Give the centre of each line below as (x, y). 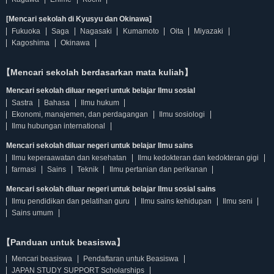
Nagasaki (96, 31)
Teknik (87, 169)
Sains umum (33, 213)
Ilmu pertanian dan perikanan (158, 169)
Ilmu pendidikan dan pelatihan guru (71, 201)
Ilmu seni (237, 201)
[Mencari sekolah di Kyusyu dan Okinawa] (79, 19)
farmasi (24, 169)
